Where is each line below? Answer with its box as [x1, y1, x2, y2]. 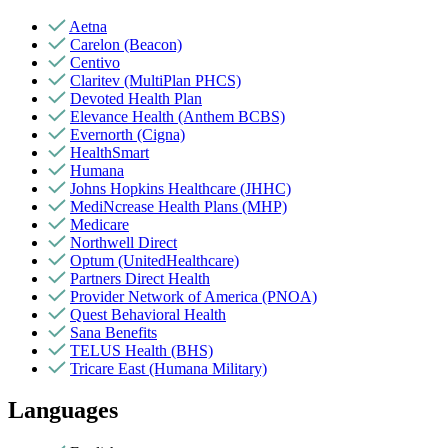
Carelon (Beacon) [70, 35, 182, 53]
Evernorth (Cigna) [70, 125, 185, 143]
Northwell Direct [70, 233, 177, 251]
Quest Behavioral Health [70, 305, 226, 323]
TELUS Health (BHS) [70, 341, 213, 359]
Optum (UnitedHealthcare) [70, 251, 239, 269]
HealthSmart [70, 143, 149, 161]
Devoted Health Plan [70, 89, 202, 107]
